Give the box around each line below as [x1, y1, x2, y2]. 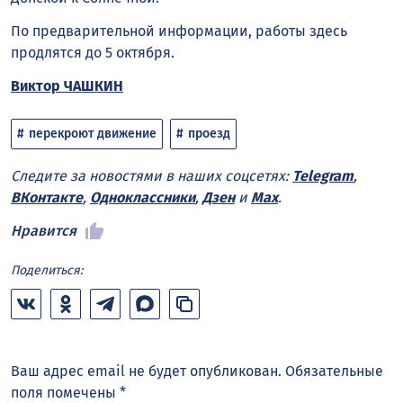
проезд [188, 125, 230, 141]
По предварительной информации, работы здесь [11, 22, 347, 40]
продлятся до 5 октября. [11, 43, 175, 61]
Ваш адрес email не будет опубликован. [11, 363, 282, 381]
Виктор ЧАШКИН [11, 76, 123, 94]
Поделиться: [11, 263, 83, 279]
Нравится [11, 222, 76, 240]
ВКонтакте [11, 189, 83, 207]
